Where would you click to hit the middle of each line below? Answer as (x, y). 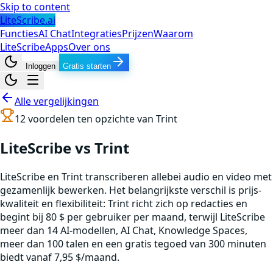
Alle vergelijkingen (57, 101)
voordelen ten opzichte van (91, 119)
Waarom (173, 34)
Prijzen (138, 34)
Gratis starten (87, 66)
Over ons (89, 47)
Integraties (97, 34)
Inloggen (41, 66)
